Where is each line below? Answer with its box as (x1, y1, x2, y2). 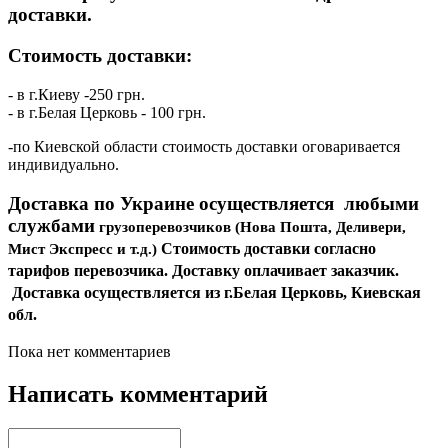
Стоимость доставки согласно (161, 239, 376, 257)
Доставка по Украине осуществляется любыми (8, 192, 419, 214)
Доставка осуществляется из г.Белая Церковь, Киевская (12, 283, 421, 301)
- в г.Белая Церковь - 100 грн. (8, 103, 206, 121)
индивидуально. (8, 155, 119, 173)
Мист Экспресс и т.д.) (8, 240, 161, 257)
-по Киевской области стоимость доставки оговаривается (8, 137, 400, 155)
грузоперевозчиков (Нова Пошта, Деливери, (95, 218, 406, 235)
